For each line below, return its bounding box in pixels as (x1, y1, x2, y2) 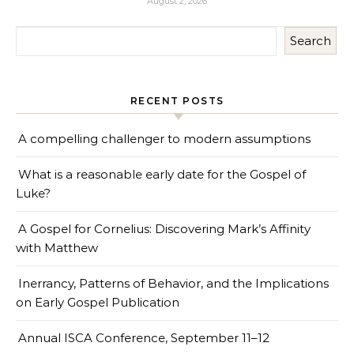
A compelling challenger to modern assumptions (18, 131, 311, 147)
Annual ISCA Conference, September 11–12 (18, 330, 269, 346)
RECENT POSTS (130, 95, 224, 107)
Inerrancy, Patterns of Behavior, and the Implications (18, 276, 329, 292)
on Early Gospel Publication (16, 295, 179, 311)
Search (290, 33, 331, 49)
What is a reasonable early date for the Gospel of (18, 167, 306, 183)
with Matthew (16, 240, 98, 256)
